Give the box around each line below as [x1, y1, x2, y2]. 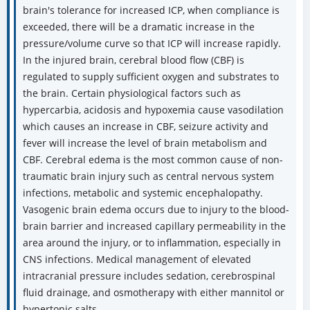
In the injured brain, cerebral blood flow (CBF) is [22, 53, 244, 67]
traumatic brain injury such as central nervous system [22, 170, 274, 183]
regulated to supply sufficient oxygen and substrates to [22, 70, 279, 84]
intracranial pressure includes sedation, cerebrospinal [22, 269, 275, 283]
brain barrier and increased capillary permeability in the [22, 219, 286, 233]
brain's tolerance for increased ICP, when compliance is [22, 3, 280, 17]
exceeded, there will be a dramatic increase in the [22, 20, 255, 34]
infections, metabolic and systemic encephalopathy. [22, 186, 263, 200]
